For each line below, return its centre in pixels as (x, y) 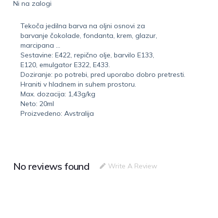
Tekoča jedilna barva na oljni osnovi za (82, 26)
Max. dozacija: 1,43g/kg (58, 94)
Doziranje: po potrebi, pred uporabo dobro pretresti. (103, 74)
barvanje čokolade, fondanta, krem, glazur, (89, 35)
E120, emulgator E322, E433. (65, 64)
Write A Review (133, 166)
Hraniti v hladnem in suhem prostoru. (78, 84)
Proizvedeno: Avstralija (57, 113)
